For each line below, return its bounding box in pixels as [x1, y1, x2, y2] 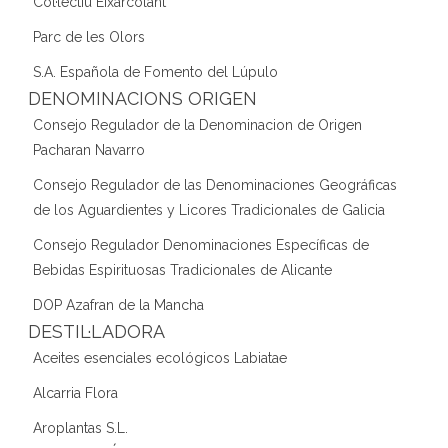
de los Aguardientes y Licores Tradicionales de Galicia [33, 201, 385, 218]
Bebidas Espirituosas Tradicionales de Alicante [33, 261, 332, 278]
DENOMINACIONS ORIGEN [28, 87, 257, 109]
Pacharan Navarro [33, 141, 145, 158]
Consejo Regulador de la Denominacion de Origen [33, 116, 362, 133]
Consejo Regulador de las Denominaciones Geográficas [33, 176, 397, 193]
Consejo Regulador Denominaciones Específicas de [33, 236, 369, 253]
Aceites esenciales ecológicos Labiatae [33, 349, 287, 366]
